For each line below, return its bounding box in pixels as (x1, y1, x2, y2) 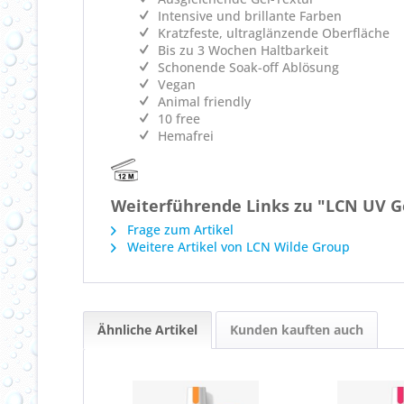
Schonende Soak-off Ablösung (158, 59, 339, 76)
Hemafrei (158, 127, 214, 144)
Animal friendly (158, 93, 251, 110)
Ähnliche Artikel (97, 321, 197, 338)
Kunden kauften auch (230, 321, 363, 338)
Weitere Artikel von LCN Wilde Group (124, 238, 350, 255)
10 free (158, 110, 200, 127)
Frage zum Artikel (124, 221, 234, 238)
